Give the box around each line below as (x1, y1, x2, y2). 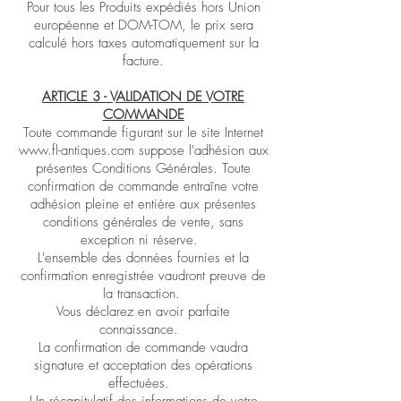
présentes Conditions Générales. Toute (36, 159, 251, 177)
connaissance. (99, 320, 187, 338)
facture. (123, 52, 164, 70)
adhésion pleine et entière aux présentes (30, 195, 256, 213)
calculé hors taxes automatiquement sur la (28, 34, 259, 52)
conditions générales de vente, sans (43, 213, 243, 231)
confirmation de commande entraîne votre (28, 177, 259, 195)
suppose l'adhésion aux (133, 141, 269, 159)
